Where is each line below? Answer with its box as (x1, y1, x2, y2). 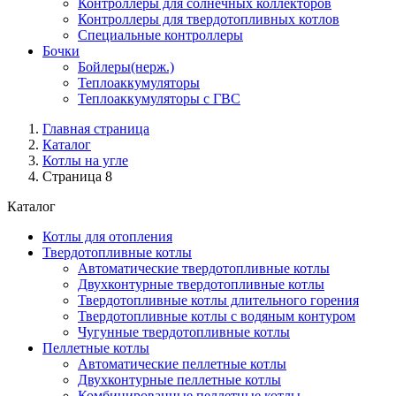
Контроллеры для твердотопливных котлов (78, 11, 339, 27)
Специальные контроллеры (78, 27, 243, 42)
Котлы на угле (42, 153, 128, 168)
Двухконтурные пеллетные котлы (78, 372, 281, 387)
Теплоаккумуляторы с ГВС (78, 91, 240, 106)
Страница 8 (42, 169, 112, 184)
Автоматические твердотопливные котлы (78, 261, 330, 276)
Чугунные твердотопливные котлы (78, 324, 290, 339)
